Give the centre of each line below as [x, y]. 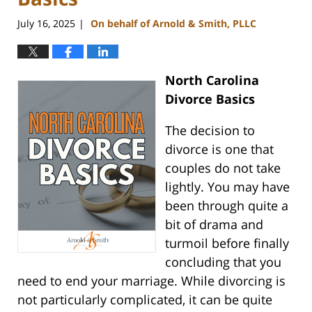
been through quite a [226, 206]
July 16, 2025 [46, 24]
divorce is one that [219, 149]
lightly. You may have [227, 187]
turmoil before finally [227, 243]
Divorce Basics [210, 99]
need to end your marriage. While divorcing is [151, 281]
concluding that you [223, 262]
